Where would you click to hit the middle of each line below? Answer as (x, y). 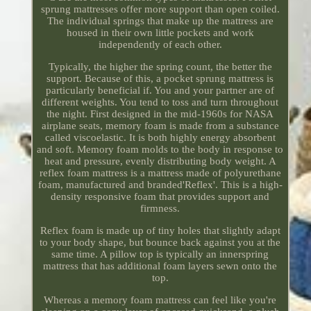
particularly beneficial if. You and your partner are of (160, 91)
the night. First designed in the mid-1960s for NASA (160, 114)
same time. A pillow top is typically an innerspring (160, 254)
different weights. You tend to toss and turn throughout (160, 102)
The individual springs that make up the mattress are (160, 21)
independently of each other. (160, 45)
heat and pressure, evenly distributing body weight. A (160, 161)
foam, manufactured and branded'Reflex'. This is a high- (160, 185)
